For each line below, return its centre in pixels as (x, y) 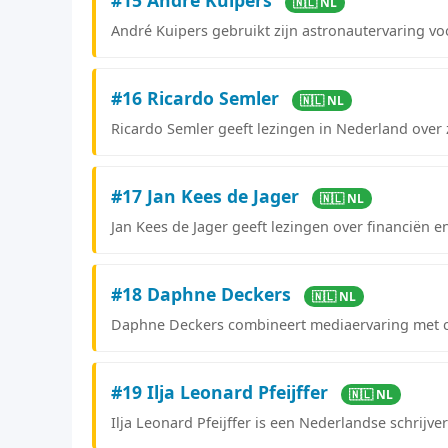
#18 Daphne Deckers (203, 293)
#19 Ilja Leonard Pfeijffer (222, 391)
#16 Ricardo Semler (197, 97)
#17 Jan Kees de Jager (207, 195)
